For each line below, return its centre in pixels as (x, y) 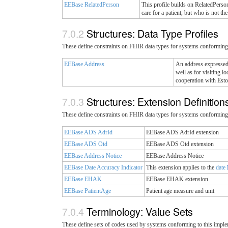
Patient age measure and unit (180, 191)
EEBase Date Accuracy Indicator (103, 167)
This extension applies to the (181, 167)
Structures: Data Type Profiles (154, 34)
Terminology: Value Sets (141, 212)
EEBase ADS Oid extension (180, 144)
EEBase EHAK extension (177, 179)
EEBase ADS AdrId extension (182, 132)
